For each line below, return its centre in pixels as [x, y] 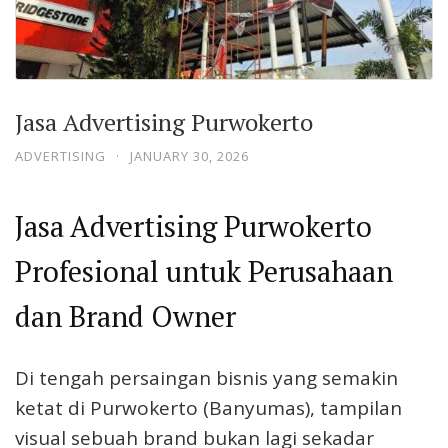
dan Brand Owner [125, 316]
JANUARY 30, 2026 [189, 155]
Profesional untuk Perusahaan [204, 271]
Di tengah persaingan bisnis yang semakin [206, 377]
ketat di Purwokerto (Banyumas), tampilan [208, 407]
